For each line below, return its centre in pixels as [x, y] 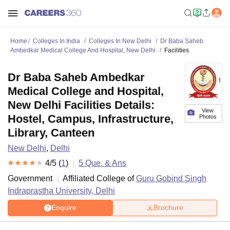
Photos [208, 117]
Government [30, 178]
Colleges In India [56, 41]
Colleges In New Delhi [120, 41]
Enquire [64, 208]
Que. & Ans [105, 163]
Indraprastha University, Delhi [61, 190]
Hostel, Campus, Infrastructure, [91, 119]
